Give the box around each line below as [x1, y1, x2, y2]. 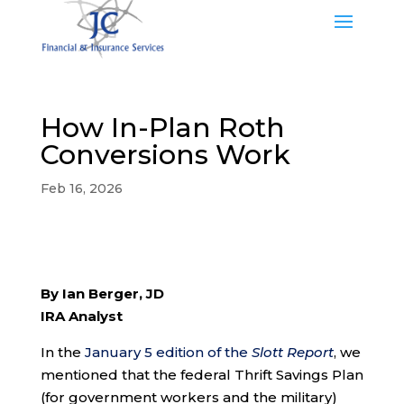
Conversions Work [40, 137, 290, 171]
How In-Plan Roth [40, 110, 285, 144]
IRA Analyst [40, 307, 123, 325]
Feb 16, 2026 [40, 179, 123, 197]
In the [40, 343, 85, 361]
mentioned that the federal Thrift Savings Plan [40, 365, 363, 383]
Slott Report [251, 343, 334, 361]
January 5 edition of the [84, 343, 252, 361]
